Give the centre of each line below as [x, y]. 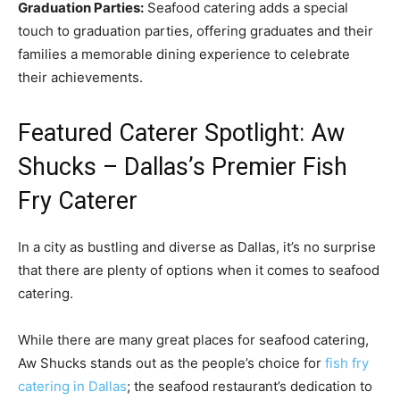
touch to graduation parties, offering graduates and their [196, 30]
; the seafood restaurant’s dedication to [250, 386]
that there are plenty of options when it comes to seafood [199, 270]
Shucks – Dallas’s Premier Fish [183, 167]
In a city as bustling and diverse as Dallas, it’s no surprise [197, 246]
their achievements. [80, 77]
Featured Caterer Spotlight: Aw [181, 133]
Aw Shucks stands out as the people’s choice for [171, 362]
